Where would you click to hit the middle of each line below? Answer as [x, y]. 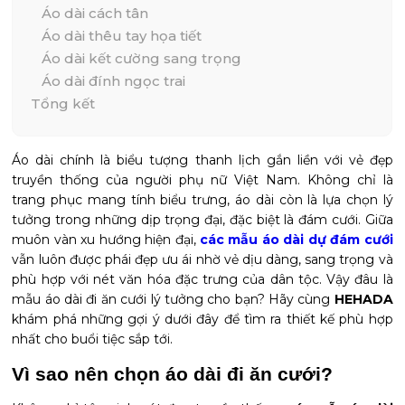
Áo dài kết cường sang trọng [144, 58]
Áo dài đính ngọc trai [114, 81]
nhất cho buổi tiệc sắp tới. [93, 339]
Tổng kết [65, 104]
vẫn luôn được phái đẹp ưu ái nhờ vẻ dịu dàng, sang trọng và [202, 259]
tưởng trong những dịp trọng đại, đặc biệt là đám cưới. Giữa [202, 220]
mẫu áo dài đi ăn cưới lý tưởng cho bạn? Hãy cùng [173, 299]
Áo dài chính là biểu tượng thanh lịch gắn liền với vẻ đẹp [202, 160]
